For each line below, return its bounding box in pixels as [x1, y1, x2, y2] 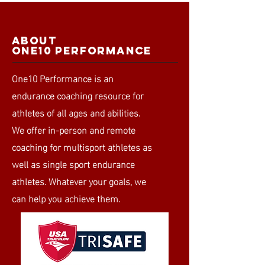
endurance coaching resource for [12, 86, 144, 104]
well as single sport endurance [12, 155, 135, 172]
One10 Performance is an [12, 69, 114, 86]
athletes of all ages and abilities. [12, 104, 140, 121]
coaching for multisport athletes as [12, 138, 152, 155]
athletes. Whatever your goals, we [12, 172, 146, 189]
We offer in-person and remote [12, 121, 135, 138]
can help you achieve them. [12, 189, 122, 206]
